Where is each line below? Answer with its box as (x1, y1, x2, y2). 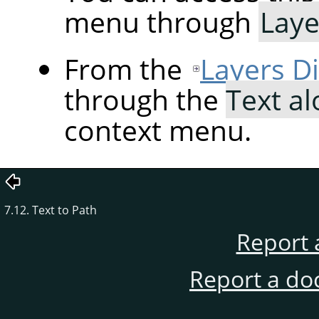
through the (64, 80, 226, 119)
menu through (64, 3, 258, 41)
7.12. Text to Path (4, 202, 97, 219)
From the (64, 50, 189, 88)
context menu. (64, 111, 251, 150)
